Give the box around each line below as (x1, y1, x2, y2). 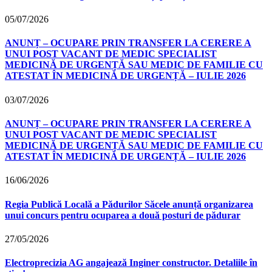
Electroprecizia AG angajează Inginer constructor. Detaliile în (5, 257, 257, 268)
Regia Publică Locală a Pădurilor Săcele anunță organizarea (5, 199, 253, 209)
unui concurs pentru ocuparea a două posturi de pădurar (5, 209, 240, 220)
